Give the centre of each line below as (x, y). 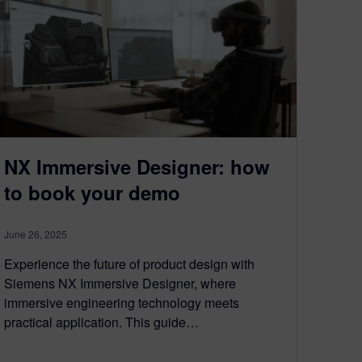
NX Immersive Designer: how (137, 167)
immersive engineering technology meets (122, 303)
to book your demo (92, 193)
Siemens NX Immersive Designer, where (120, 284)
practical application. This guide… (101, 322)
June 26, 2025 (36, 234)
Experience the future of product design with (129, 264)
